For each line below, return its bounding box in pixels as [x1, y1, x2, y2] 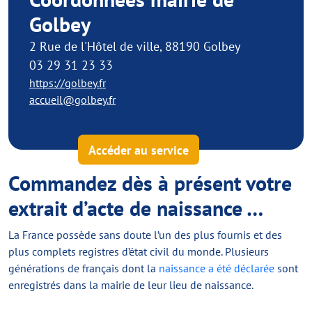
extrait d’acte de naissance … [8, 194, 263, 221]
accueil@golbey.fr [29, 93, 116, 107]
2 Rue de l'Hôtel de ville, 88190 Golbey [29, 38, 240, 54]
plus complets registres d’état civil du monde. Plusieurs [8, 244, 269, 258]
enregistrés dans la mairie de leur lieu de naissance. [8, 278, 253, 292]
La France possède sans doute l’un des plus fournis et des [8, 228, 282, 242]
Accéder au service [88, 141, 189, 158]
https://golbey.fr [29, 76, 106, 90]
